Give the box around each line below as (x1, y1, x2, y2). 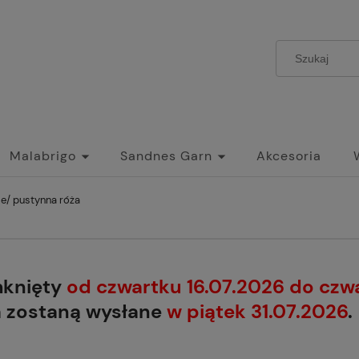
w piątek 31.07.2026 (167, 299, 348, 324)
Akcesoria (256, 147, 321, 164)
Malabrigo (10, 147, 76, 164)
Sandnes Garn (120, 147, 212, 164)
